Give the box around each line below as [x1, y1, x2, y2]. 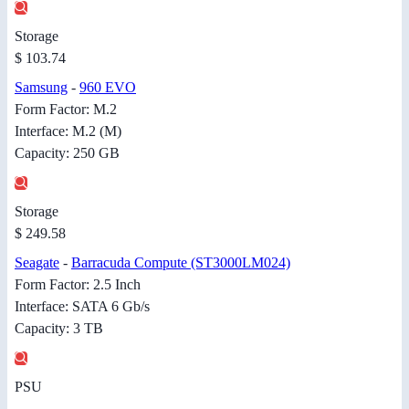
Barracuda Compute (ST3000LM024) [71, 254, 290, 270]
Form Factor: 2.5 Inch [15, 276, 141, 292]
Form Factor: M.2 [15, 100, 117, 117]
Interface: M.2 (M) [15, 122, 121, 139]
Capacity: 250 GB [15, 144, 120, 161]
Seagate [15, 254, 59, 270]
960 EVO [79, 79, 136, 95]
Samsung [15, 79, 68, 95]
